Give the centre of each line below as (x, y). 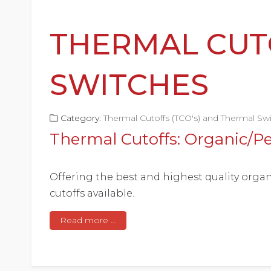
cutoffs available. (92, 194)
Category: (81, 118)
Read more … (88, 220)
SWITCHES (129, 85)
